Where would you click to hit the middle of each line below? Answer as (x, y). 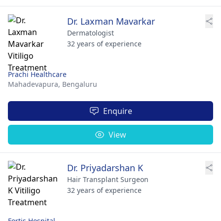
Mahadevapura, (35, 84)
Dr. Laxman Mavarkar (111, 21)
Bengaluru (80, 84)
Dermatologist (91, 33)
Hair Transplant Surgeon (108, 179)
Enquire (117, 111)
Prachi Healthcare (37, 74)
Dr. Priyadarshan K (105, 167)
